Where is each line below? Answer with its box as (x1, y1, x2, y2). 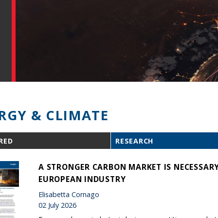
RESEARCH (115, 136, 153, 146)
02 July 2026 (38, 200, 76, 210)
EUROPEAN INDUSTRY (38, 173, 126, 184)
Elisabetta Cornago (38, 189, 99, 199)
